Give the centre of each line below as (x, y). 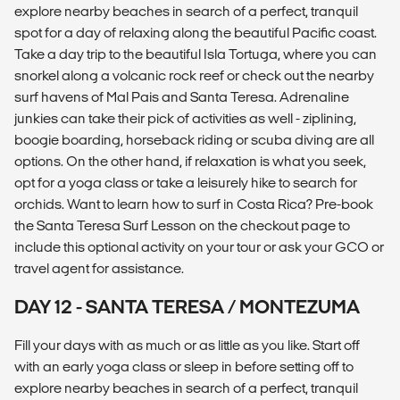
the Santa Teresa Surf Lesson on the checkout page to (182, 225)
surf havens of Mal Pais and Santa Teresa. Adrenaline (182, 96)
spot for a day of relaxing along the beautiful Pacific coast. (196, 32)
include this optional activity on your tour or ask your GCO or (199, 246)
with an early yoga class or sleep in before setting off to (184, 366)
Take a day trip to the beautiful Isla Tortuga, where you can (196, 54)
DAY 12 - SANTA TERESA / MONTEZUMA (187, 306)
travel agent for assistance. (99, 268)
